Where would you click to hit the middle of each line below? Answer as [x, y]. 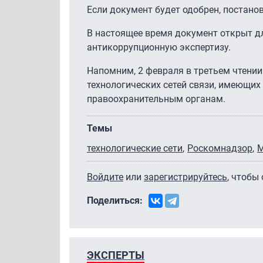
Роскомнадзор [220, 148]
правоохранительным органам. [156, 99]
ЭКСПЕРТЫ [116, 255]
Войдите [105, 177]
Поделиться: [115, 200]
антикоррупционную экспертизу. [159, 47]
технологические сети [135, 148]
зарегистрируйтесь [186, 177]
